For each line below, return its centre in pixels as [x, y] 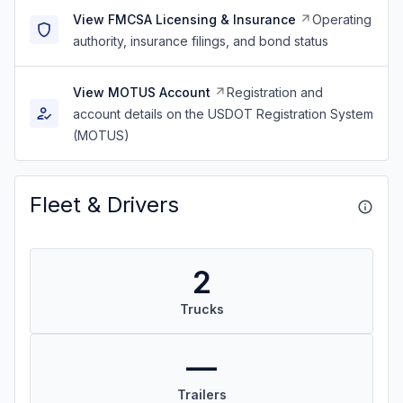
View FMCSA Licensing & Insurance [184, 19]
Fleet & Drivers [104, 205]
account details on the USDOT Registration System [223, 114]
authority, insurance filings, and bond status [201, 41]
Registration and [275, 92]
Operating [342, 19]
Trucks [201, 309]
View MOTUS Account [142, 92]
